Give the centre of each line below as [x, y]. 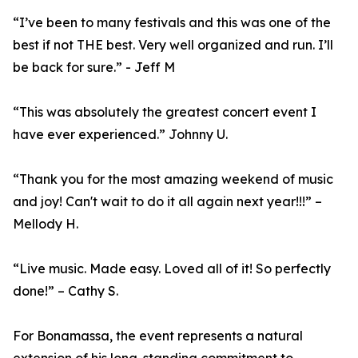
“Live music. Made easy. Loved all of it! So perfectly [172, 269]
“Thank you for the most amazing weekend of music [173, 179]
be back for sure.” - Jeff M [94, 68]
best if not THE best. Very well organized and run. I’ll [173, 45]
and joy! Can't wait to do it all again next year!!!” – [167, 202]
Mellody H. [46, 224]
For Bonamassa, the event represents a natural [158, 336]
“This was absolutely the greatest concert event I [165, 112]
